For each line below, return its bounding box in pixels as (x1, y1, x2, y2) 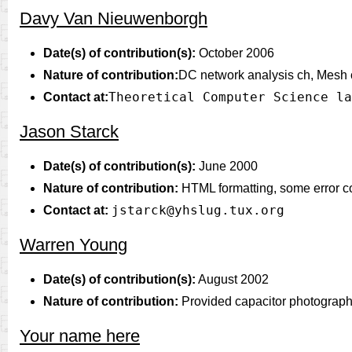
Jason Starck (20, 122, 119, 141)
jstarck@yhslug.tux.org (112, 203, 284, 218)
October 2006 (196, 46, 274, 60)
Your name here (20, 326, 140, 346)
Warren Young (20, 235, 127, 255)
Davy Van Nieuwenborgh (20, 9, 207, 28)
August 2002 (196, 273, 269, 286)
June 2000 (196, 159, 258, 173)
